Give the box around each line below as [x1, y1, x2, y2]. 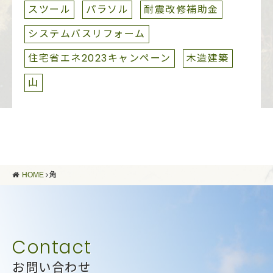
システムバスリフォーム [28, 26, 146, 41]
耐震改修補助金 [144, 2, 219, 16]
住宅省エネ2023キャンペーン [28, 51, 171, 65]
